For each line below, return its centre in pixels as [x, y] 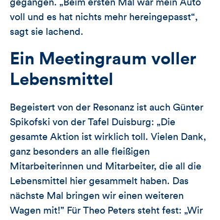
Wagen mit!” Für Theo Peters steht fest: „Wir [106, 210]
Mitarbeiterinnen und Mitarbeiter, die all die [106, 166]
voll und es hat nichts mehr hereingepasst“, [104, 17]
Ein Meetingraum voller [103, 59]
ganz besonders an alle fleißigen [80, 151]
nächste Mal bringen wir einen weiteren [97, 196]
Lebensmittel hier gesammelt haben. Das [99, 181]
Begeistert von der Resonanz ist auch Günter [107, 107]
